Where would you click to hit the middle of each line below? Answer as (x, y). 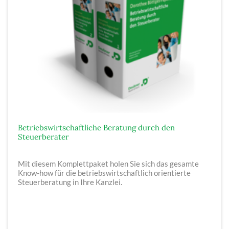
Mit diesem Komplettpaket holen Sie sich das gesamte (108, 164)
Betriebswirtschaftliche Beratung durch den (96, 128)
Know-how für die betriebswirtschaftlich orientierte (104, 173)
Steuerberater (43, 137)
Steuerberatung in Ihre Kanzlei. (70, 182)
